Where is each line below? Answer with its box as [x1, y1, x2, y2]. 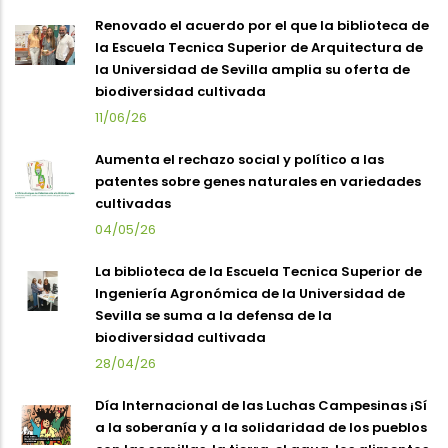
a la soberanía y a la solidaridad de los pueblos [95, 417, 427, 437]
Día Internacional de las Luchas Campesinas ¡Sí [95, 395, 427, 415]
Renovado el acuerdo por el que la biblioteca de [95, 15, 429, 35]
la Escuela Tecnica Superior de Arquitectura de [95, 37, 423, 57]
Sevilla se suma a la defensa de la [95, 305, 332, 325]
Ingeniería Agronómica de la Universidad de [95, 283, 405, 303]
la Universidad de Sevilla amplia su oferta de [95, 59, 410, 79]
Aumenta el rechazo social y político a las [95, 149, 384, 169]
